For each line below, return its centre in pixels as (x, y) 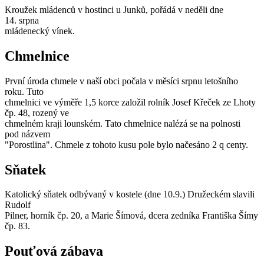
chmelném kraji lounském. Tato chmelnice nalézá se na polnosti (123, 123)
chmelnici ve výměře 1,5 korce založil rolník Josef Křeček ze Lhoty (130, 102)
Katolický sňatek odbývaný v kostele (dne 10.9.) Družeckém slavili (130, 194)
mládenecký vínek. (40, 31)
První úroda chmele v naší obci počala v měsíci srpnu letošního (121, 81)
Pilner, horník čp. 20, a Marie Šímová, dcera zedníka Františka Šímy (131, 216)
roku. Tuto (24, 91)
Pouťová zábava (54, 251)
